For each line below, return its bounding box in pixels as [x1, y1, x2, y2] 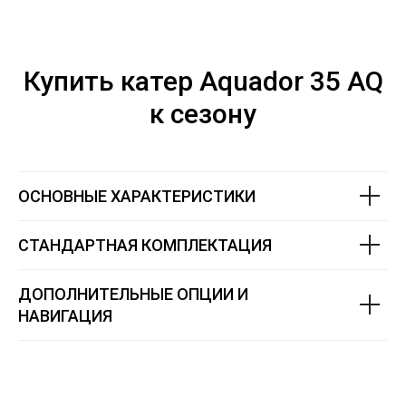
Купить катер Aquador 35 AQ [23, 64, 383, 97]
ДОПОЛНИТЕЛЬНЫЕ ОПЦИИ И [18, 284, 248, 304]
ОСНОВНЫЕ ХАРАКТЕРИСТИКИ [18, 186, 256, 206]
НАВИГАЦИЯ [18, 305, 112, 325]
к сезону [150, 97, 256, 130]
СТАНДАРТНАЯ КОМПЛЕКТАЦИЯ [18, 235, 272, 255]
